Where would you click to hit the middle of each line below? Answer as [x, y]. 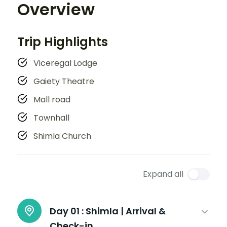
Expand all [163, 174]
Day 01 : [67, 211]
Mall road [52, 99]
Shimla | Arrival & [126, 211]
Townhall [51, 118]
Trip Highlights [63, 42]
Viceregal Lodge [65, 63]
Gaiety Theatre [64, 81]
